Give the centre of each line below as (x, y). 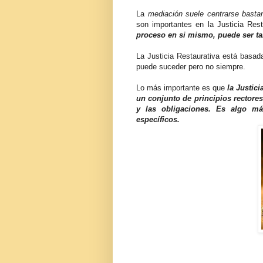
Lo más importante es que (181, 88)
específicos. (158, 120)
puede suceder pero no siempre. (191, 67)
